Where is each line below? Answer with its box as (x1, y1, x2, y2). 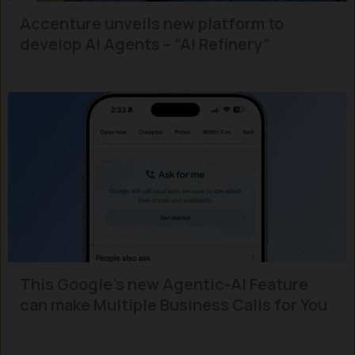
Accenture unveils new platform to (20, 12, 284, 34)
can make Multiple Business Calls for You (20, 293, 327, 315)
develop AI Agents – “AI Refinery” (20, 32, 270, 55)
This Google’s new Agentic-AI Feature (20, 273, 308, 295)
